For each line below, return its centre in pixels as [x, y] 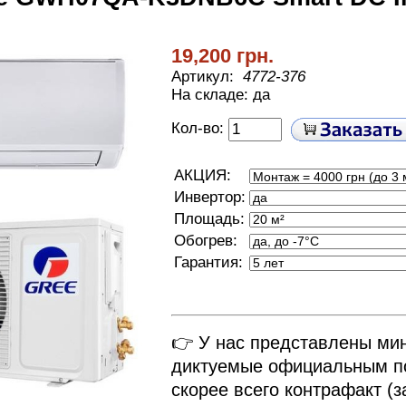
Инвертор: [210, 197]
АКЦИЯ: [203, 175]
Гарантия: [208, 262]
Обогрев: [206, 241]
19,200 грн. [222, 56]
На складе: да [221, 95]
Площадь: [209, 219]
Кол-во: [200, 129]
